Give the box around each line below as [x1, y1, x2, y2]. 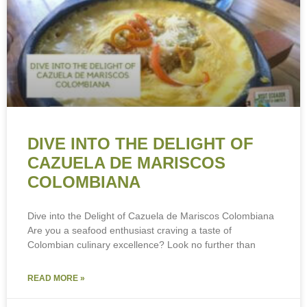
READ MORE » [27, 273, 85, 284]
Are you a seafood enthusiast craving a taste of [27, 225, 232, 236]
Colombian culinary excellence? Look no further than [27, 239, 256, 251]
